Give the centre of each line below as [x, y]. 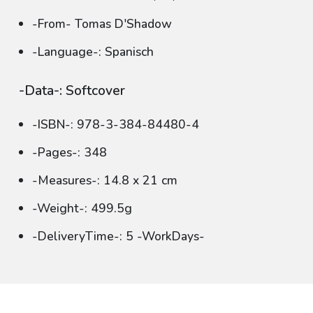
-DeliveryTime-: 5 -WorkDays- [118, 236]
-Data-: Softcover [72, 91]
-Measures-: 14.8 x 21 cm [105, 180]
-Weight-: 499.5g [82, 208]
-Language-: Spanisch [93, 52]
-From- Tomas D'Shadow [102, 24]
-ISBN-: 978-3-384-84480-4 [116, 124]
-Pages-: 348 [70, 152]
